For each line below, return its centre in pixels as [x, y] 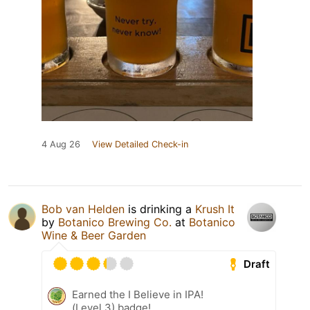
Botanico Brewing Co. [115, 222]
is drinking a [160, 209]
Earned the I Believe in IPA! [138, 295]
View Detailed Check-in [140, 145]
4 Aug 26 [61, 145]
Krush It [215, 209]
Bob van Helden [83, 209]
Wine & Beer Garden [94, 236]
